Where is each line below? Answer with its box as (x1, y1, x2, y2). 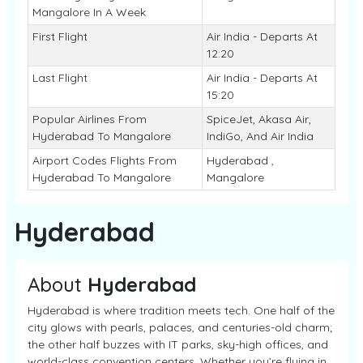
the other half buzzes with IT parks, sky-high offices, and (28, 337, 328, 352)
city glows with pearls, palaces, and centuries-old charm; (28, 320, 332, 335)
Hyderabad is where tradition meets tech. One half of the (28, 303, 335, 318)
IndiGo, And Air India (206, 129, 314, 143)
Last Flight (32, 70, 88, 85)
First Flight (32, 29, 88, 44)
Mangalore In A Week (32, 5, 146, 19)
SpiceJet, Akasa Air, (206, 112, 311, 126)
